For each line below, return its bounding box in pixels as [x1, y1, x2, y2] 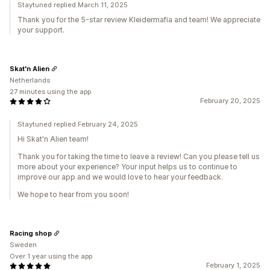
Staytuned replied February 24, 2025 [17, 120, 138, 128]
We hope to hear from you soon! [17, 190, 129, 199]
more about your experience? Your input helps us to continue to [17, 162, 237, 171]
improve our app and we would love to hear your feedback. [17, 172, 223, 181]
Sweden [10, 240, 37, 249]
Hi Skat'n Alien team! [17, 134, 89, 143]
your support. [17, 25, 64, 34]
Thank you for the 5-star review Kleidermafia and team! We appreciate [17, 15, 260, 24]
